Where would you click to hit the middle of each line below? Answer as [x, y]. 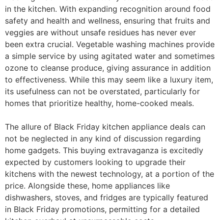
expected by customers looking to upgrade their [95, 162]
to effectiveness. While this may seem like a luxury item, [109, 80]
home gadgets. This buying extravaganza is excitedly [104, 150]
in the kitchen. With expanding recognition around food [108, 9]
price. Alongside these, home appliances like [87, 186]
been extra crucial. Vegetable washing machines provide [110, 44]
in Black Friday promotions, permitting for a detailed [102, 209]
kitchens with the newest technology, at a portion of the [110, 174]
